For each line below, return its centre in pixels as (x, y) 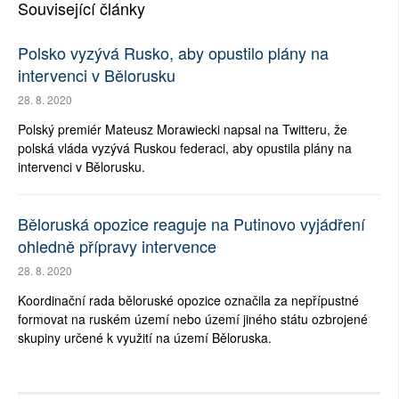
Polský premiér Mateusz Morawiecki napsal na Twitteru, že (183, 130)
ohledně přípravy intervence (117, 246)
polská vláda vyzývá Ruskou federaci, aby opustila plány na (185, 148)
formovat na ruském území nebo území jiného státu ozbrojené (193, 319)
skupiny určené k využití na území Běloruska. (145, 338)
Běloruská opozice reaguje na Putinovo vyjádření (191, 224)
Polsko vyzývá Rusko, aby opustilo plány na (173, 53)
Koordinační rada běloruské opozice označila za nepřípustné (188, 301)
